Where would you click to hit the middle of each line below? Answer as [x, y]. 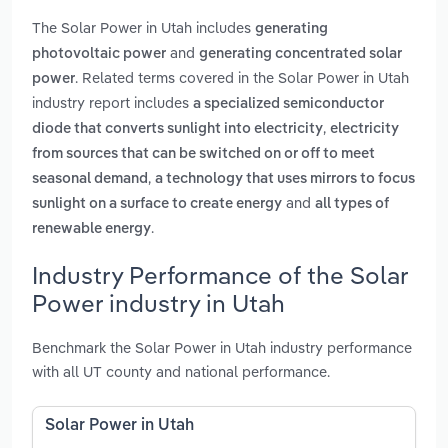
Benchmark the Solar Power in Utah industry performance [222, 347]
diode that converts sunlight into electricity [177, 129]
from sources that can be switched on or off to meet [203, 154]
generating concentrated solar [300, 54]
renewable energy [91, 229]
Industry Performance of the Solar [220, 274]
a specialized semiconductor [288, 104]
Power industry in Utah [158, 302]
